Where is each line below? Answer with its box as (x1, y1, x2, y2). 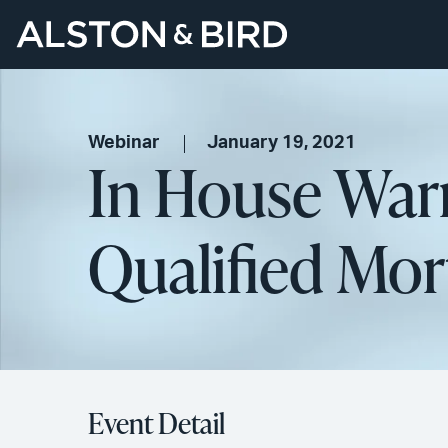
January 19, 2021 (207, 134, 357, 152)
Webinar (88, 134, 160, 152)
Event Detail (88, 404, 225, 442)
